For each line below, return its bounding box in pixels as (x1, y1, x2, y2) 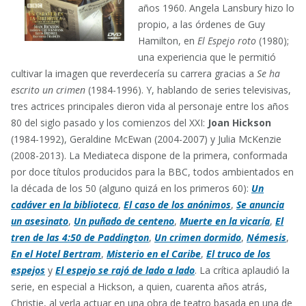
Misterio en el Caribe (107, 247, 201, 260)
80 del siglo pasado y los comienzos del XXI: (11, 115, 208, 129)
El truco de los (206, 247, 270, 260)
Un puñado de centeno (74, 214, 174, 227)
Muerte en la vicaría (180, 214, 270, 227)
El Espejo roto (197, 33, 256, 47)
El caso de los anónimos (124, 197, 231, 211)
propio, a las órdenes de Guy (137, 17, 265, 31)
